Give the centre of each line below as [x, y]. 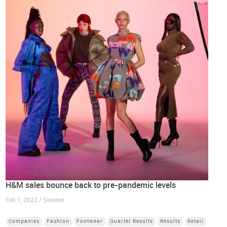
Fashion [58, 221]
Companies [24, 221]
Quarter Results [132, 221]
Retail [196, 221]
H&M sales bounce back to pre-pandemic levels [91, 185]
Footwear [90, 221]
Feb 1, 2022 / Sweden [35, 200]
